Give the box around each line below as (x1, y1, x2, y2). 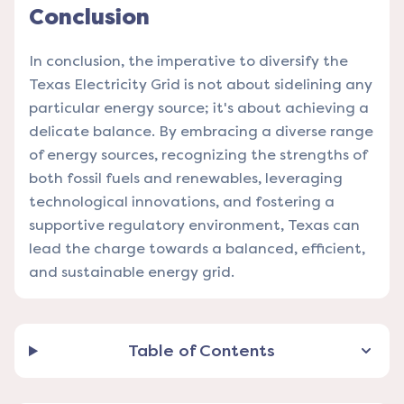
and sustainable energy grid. (29, 263, 234, 281)
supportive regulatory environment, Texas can (29, 216, 360, 234)
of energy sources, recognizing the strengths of (29, 146, 367, 164)
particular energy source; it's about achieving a (29, 99, 369, 117)
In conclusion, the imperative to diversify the (29, 52, 348, 70)
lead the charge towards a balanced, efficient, (29, 240, 365, 258)
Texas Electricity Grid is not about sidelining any (29, 76, 372, 94)
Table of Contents (127, 341, 275, 362)
